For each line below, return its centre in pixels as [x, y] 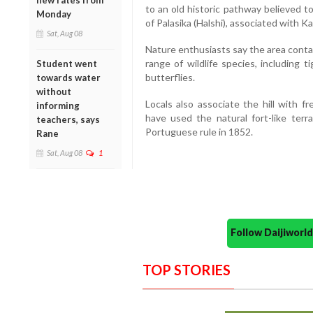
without [54, 92]
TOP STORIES [186, 270]
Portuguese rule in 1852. [199, 132]
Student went [67, 64]
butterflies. [170, 78]
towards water [68, 78]
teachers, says [68, 120]
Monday [54, 14]
